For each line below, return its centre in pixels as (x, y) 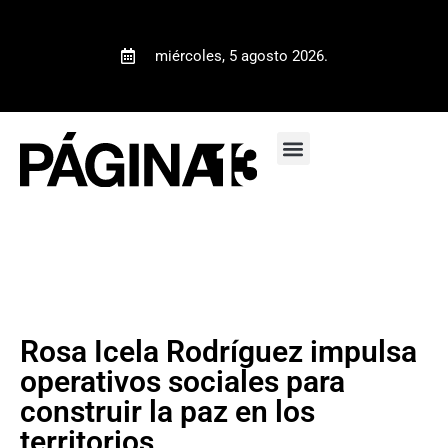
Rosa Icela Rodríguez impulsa (218, 351)
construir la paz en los (167, 411)
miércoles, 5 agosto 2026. (241, 56)
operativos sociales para (182, 381)
